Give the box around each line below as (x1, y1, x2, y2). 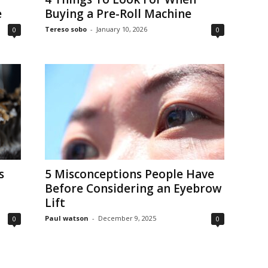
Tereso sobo (44, 25, 87, 33)
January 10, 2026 (96, 25, 147, 33)
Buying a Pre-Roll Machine (44, 6, 191, 22)
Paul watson (44, 214, 89, 223)
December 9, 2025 (98, 214, 156, 223)
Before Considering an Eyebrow (44, 181, 222, 196)
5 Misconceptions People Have (44, 166, 214, 182)
